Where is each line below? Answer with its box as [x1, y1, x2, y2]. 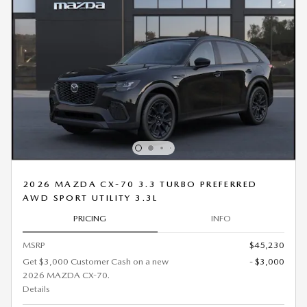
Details [23, 283, 50, 294]
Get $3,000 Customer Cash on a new [23, 256, 169, 267]
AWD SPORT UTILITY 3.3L [23, 192, 158, 203]
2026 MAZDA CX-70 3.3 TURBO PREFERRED [23, 178, 258, 189]
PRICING [73, 213, 107, 224]
